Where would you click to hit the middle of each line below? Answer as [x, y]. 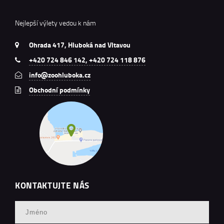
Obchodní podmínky [59, 90]
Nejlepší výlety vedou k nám [55, 23]
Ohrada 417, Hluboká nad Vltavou [79, 45]
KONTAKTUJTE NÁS [52, 185]
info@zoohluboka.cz [60, 75]
